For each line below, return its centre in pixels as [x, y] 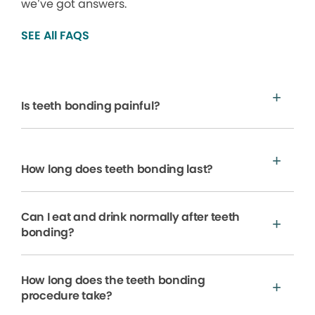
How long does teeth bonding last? [117, 169]
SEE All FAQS [55, 35]
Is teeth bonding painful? [91, 105]
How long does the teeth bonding [113, 280]
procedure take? [67, 295]
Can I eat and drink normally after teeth [131, 217]
